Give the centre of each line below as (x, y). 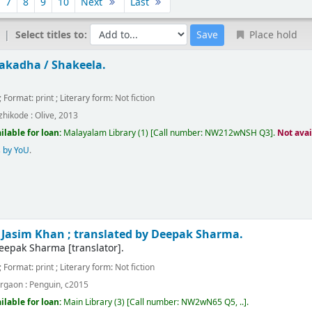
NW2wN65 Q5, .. (213, 303)
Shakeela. (79, 65)
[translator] (94, 249)
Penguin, (46, 284)
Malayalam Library (100, 133)
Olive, (46, 115)
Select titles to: (53, 35)
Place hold (272, 36)
